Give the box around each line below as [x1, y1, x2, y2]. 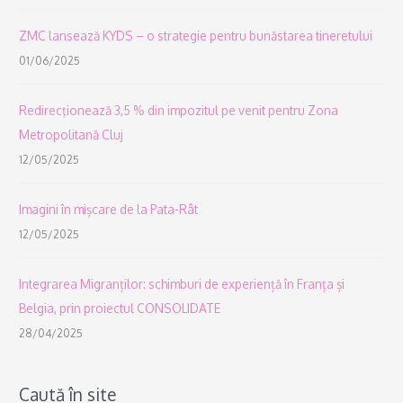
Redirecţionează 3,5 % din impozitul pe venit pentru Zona [19, 103, 339, 119]
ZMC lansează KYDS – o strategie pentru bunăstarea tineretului [19, 28, 373, 44]
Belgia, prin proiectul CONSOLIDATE [19, 300, 221, 317]
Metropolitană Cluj [19, 127, 124, 143]
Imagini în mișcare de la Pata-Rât [19, 201, 199, 218]
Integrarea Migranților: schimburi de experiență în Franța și [19, 276, 345, 292]
